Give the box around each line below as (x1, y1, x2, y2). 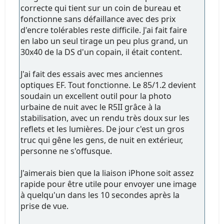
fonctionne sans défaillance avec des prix (20, 13, 176, 24)
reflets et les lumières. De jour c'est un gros (20, 123, 185, 134)
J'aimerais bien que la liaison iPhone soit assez (20, 167, 194, 178)
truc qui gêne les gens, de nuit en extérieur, (20, 134, 183, 145)
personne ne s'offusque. (20, 145, 112, 156)
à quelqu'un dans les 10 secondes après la (20, 189, 180, 200)
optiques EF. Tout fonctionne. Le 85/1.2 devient (20, 79, 196, 90)
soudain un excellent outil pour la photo (20, 90, 172, 101)
